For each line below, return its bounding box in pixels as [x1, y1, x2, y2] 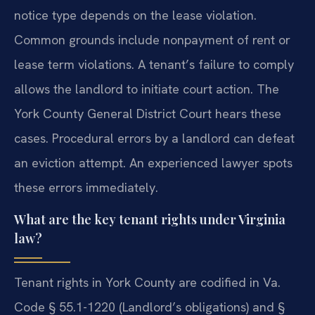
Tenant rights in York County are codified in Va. [14, 274, 281, 290]
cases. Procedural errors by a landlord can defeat [14, 130, 295, 147]
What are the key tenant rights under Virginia [14, 210, 285, 228]
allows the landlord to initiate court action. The [14, 81, 279, 98]
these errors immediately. [14, 179, 158, 196]
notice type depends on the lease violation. [14, 7, 257, 24]
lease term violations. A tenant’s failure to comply [14, 56, 294, 73]
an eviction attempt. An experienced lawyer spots [14, 155, 292, 172]
